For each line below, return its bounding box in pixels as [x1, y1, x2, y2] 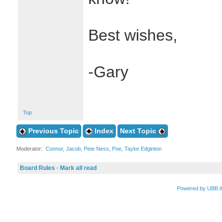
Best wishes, [88, 26, 177, 44]
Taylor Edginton [124, 146, 162, 152]
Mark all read [59, 165, 97, 171]
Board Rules [19, 165, 55, 171]
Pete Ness [83, 146, 109, 152]
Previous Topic [26, 127, 79, 135]
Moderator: [16, 146, 46, 152]
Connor [45, 146, 63, 152]
